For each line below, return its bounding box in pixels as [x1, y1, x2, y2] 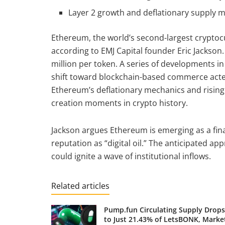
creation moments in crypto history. [51, 97, 188, 108]
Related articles [51, 180, 109, 191]
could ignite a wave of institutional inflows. [51, 150, 213, 162]
